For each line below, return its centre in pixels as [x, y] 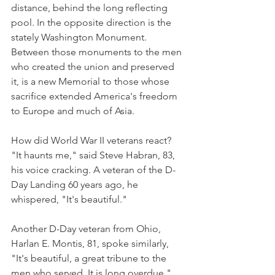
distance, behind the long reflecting [91, 8]
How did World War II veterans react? [92, 140]
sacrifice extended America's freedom [95, 96]
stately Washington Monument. [80, 37]
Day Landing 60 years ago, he [76, 184]
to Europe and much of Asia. [73, 111]
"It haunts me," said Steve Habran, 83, [94, 155]
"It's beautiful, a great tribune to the [90, 258]
